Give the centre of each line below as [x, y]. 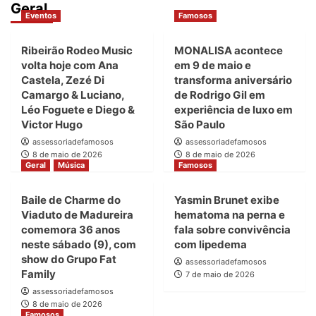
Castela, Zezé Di [63, 80]
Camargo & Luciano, [73, 95]
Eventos [41, 16]
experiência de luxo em [233, 110]
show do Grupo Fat [69, 260]
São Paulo [199, 125]
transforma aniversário [233, 80]
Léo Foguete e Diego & [78, 110]
